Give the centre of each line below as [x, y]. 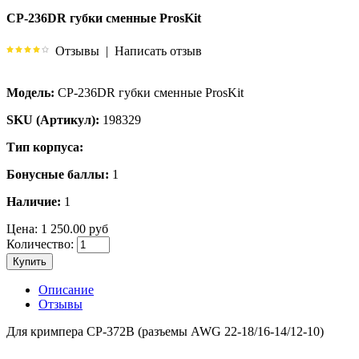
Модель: [30, 92]
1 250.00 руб [73, 228]
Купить [30, 261]
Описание [66, 289]
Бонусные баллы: [58, 174]
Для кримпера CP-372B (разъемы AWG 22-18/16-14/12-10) [165, 331]
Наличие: [34, 201]
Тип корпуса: [45, 147]
